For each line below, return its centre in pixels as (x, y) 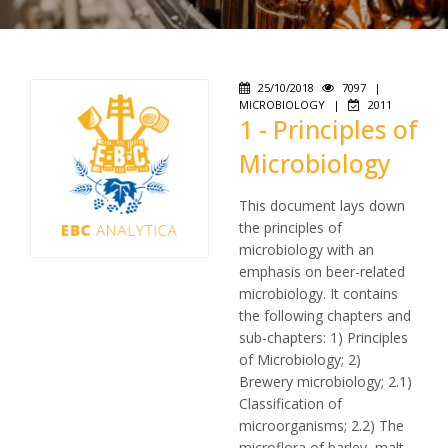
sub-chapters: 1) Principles (323, 337)
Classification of (290, 403)
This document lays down (322, 205)
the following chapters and (325, 315)
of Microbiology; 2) (300, 359)
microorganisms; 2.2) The (321, 425)
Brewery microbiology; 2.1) (325, 381)
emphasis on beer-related (322, 271)
